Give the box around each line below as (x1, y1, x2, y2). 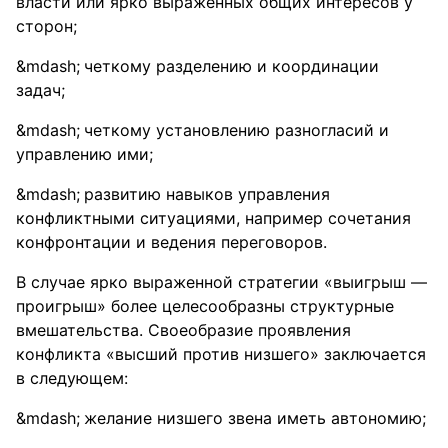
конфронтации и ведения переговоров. (16, 232, 327, 252)
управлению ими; (16, 144, 153, 164)
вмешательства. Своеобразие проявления (16, 320, 351, 340)
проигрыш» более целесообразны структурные (16, 296, 394, 316)
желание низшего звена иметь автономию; (84, 408, 426, 428)
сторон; (16, 16, 77, 36)
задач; (16, 80, 65, 100)
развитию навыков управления (84, 184, 330, 204)
